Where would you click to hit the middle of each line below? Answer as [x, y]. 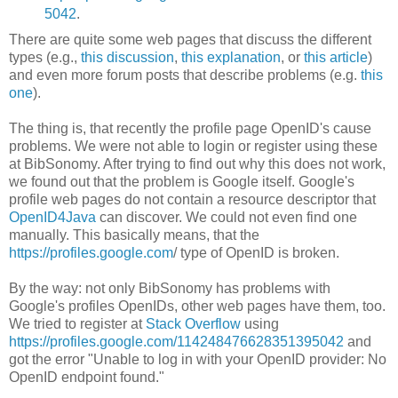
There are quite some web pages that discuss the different [190, 39]
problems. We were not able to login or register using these [193, 146]
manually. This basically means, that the [136, 235]
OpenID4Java [52, 217]
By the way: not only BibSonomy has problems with [170, 288]
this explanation [231, 57]
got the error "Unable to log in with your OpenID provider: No [198, 359]
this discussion [127, 57]
